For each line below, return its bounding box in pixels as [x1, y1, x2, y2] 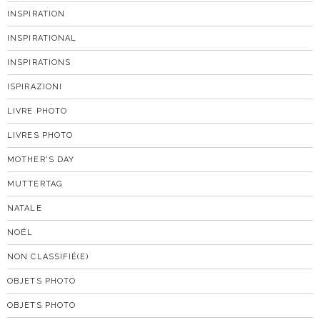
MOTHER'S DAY [7, 154, 75, 164]
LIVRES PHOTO [7, 130, 74, 140]
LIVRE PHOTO [7, 106, 68, 116]
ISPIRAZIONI [7, 81, 63, 91]
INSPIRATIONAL [7, 33, 77, 43]
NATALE [7, 203, 42, 213]
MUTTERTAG [7, 179, 62, 189]
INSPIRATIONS [7, 57, 71, 67]
